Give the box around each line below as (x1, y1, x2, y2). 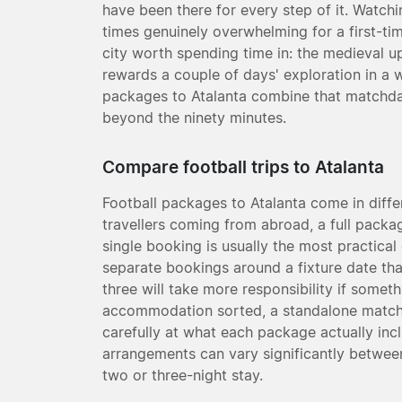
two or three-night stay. (102, 365, 263, 384)
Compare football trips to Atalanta (102, 155, 384, 178)
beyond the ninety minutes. (102, 108, 286, 127)
